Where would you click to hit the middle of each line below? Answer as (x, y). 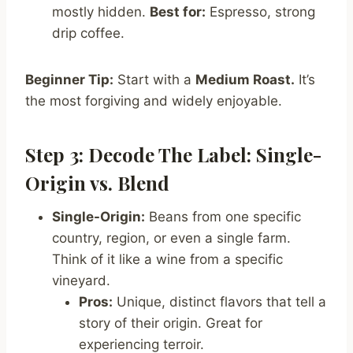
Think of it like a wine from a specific (167, 260)
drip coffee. (88, 33)
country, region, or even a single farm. (171, 238)
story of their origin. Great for (171, 323)
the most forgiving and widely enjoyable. (154, 101)
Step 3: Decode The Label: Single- (173, 155)
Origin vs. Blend (97, 183)
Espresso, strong (260, 12)
